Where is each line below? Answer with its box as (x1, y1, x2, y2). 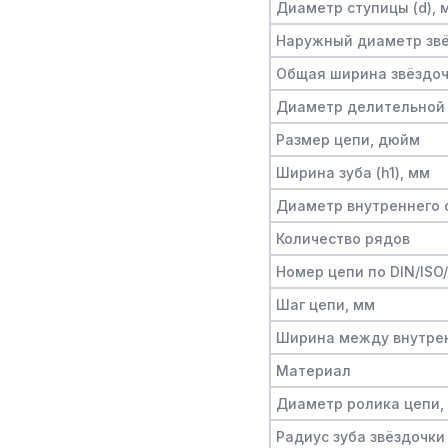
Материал (276, 362, 351, 379)
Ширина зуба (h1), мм (276, 164, 430, 181)
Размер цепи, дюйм (276, 131, 420, 148)
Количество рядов (276, 230, 410, 247)
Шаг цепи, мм (276, 296, 375, 313)
